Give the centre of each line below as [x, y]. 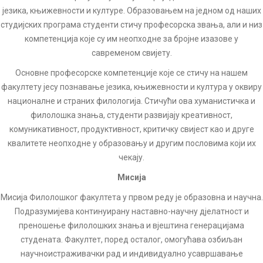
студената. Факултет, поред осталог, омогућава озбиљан [131, 240]
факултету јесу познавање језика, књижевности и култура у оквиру [131, 87]
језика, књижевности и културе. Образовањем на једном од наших [131, 11]
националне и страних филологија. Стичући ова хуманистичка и [131, 101]
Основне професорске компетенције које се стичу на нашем [131, 73]
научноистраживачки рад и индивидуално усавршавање [131, 254]
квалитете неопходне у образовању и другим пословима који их [131, 143]
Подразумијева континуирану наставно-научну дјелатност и [131, 211]
